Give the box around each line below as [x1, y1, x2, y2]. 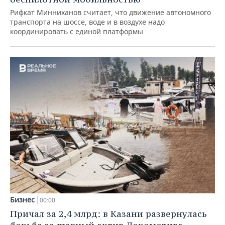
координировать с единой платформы [10, 27, 143, 37]
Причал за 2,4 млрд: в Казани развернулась [10, 208, 207, 220]
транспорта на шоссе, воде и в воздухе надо [10, 17, 165, 27]
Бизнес [10, 195, 35, 205]
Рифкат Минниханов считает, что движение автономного [10, 8, 211, 18]
